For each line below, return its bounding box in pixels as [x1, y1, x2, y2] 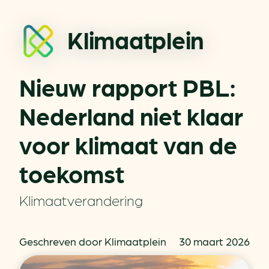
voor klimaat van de [19, 130, 237, 159]
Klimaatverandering [19, 191, 143, 208]
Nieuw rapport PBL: [19, 72, 236, 101]
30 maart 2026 [179, 235, 250, 247]
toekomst [19, 159, 124, 187]
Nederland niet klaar [19, 101, 243, 130]
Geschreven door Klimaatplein [19, 235, 166, 247]
